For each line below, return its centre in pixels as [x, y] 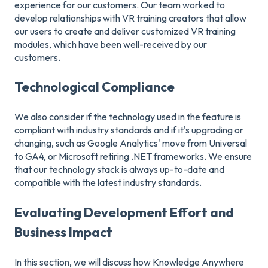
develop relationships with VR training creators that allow [130, 18]
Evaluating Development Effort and [124, 212]
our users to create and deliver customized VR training [125, 31]
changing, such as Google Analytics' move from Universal [131, 143]
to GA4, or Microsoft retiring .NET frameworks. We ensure [133, 156]
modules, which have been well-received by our [111, 44]
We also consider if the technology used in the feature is [128, 117]
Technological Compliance [95, 86]
